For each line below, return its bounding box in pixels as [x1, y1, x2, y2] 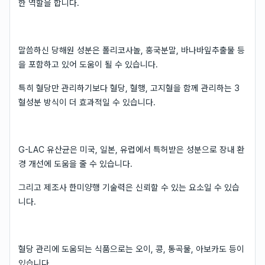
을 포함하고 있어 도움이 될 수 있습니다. [18, 59, 158, 69]
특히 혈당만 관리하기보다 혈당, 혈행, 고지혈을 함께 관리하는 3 [18, 83, 240, 93]
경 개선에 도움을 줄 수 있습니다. [18, 159, 132, 169]
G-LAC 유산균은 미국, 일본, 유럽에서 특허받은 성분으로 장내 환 [18, 144, 245, 154]
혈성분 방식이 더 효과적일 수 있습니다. [18, 97, 156, 107]
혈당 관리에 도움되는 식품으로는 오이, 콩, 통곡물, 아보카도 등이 [18, 244, 244, 254]
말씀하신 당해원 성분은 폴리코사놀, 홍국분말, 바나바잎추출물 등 [18, 45, 245, 55]
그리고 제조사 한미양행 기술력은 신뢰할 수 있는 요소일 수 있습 [18, 182, 240, 192]
